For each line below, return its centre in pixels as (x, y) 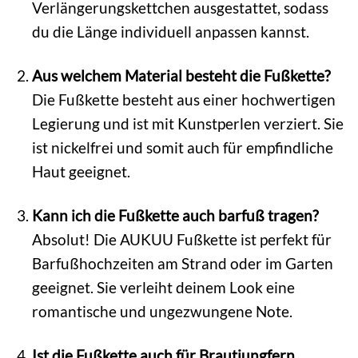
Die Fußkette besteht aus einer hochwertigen (183, 99)
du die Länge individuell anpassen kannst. (170, 31)
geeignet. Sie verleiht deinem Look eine (163, 287)
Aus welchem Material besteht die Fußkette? (181, 75)
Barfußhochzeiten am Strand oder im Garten (182, 263)
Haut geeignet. (81, 171)
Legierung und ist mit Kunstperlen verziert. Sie (187, 123)
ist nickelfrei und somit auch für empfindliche (182, 147)
